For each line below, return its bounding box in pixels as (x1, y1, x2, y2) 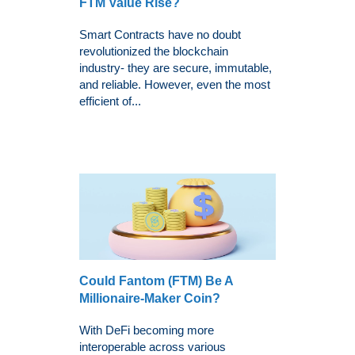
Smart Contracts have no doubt (79, 27, 241, 41)
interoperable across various (79, 339, 226, 353)
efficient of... (79, 94, 141, 108)
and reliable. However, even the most (79, 77, 270, 91)
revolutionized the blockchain (79, 44, 228, 58)
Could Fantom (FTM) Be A (79, 273, 233, 288)
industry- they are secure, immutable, (79, 60, 272, 74)
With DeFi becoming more (79, 323, 214, 337)
